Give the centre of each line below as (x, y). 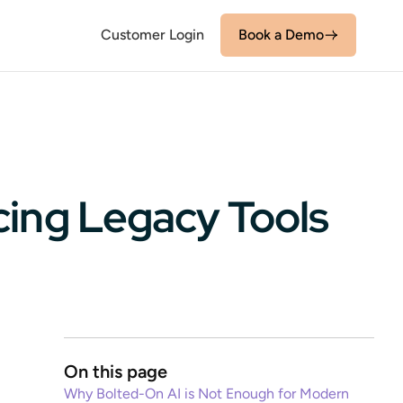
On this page (116, 372)
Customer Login (152, 35)
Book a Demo (281, 35)
